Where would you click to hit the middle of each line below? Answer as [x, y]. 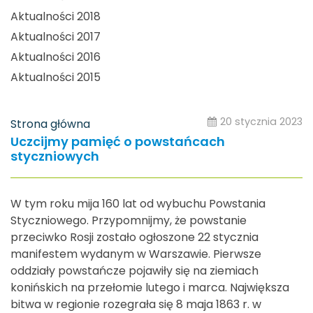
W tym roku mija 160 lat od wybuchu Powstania [138, 203]
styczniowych [55, 156]
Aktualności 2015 [56, 78]
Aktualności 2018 [56, 17]
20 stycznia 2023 [261, 122]
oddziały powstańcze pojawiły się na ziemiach [134, 270]
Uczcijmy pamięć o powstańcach [118, 141]
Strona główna [50, 124]
